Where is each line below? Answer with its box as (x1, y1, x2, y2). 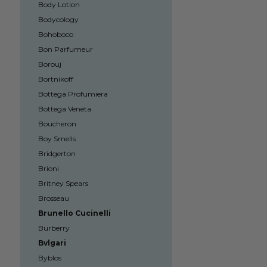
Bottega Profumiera (38, 89, 108, 98)
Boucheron (38, 119, 76, 128)
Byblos (38, 253, 61, 262)
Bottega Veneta (38, 104, 91, 113)
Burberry (38, 223, 70, 232)
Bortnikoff (38, 74, 73, 83)
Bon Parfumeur (38, 45, 93, 54)
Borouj (38, 60, 61, 69)
